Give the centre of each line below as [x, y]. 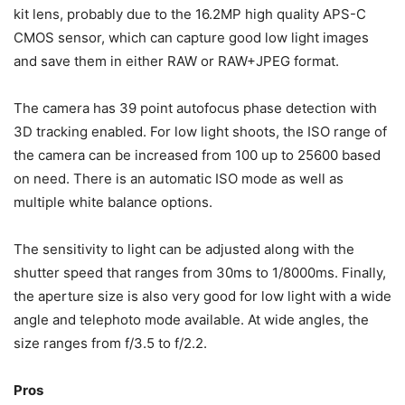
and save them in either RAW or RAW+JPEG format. [176, 61]
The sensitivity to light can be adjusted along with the [184, 250]
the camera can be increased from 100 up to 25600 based [197, 155]
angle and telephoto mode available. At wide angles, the [191, 320]
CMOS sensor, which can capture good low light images [191, 38]
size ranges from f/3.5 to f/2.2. [110, 344]
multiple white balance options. [113, 202]
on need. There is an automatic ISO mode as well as [179, 179]
